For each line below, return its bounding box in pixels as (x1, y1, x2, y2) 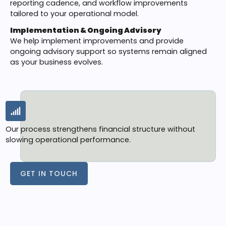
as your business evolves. (10, 57, 105, 67)
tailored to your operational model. (10, 9, 141, 19)
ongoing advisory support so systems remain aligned (10, 46, 207, 56)
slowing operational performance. (6, 135, 133, 145)
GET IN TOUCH (20, 168, 78, 179)
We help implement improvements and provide (10, 36, 184, 46)
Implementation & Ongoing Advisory (10, 25, 161, 35)
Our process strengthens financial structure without (6, 124, 195, 134)
